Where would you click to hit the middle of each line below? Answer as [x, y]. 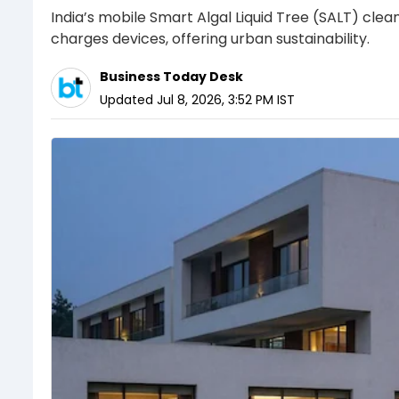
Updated [126, 99]
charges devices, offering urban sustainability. [210, 38]
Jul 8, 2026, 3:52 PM [215, 99]
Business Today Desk [171, 76]
